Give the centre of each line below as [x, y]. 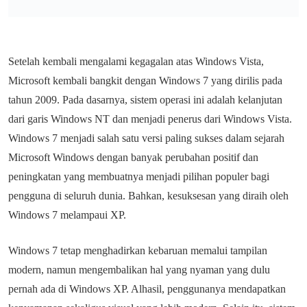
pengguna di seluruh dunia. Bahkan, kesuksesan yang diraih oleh [148, 196]
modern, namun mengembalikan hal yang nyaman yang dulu [139, 270]
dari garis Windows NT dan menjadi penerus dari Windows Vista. [150, 119]
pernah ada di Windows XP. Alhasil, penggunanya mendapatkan [147, 289]
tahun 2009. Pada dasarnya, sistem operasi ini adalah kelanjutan [145, 100]
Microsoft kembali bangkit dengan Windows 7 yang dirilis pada [145, 81]
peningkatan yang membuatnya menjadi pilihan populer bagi [139, 176]
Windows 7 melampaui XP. [69, 215]
